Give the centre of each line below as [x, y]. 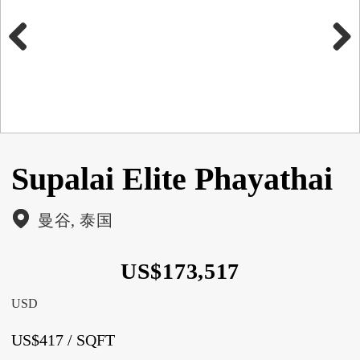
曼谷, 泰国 [75, 220]
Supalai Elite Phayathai [172, 178]
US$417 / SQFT [63, 340]
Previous [28, 68]
